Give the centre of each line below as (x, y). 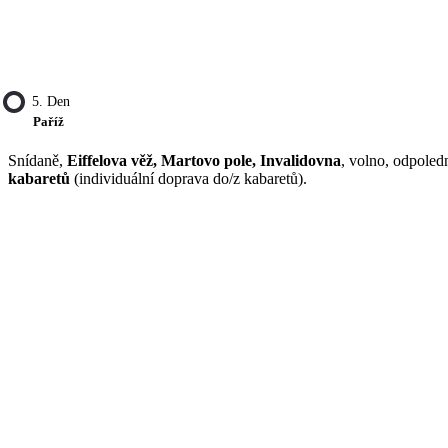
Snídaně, (37, 160)
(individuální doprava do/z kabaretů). (188, 178)
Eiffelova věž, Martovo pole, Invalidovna (204, 160)
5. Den (51, 102)
